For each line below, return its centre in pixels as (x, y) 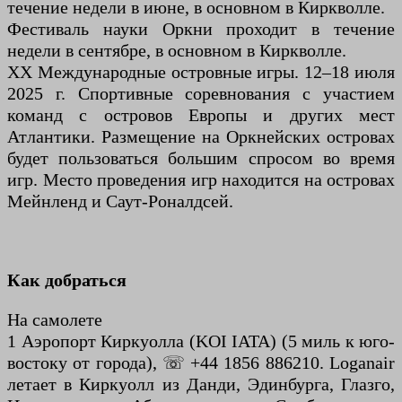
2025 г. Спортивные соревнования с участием (201, 94)
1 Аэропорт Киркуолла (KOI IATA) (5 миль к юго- (201, 341)
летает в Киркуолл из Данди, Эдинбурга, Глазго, (201, 385)
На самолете (55, 320)
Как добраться (67, 280)
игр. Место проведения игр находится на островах (201, 180)
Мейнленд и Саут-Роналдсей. (120, 201)
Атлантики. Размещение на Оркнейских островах (201, 137)
